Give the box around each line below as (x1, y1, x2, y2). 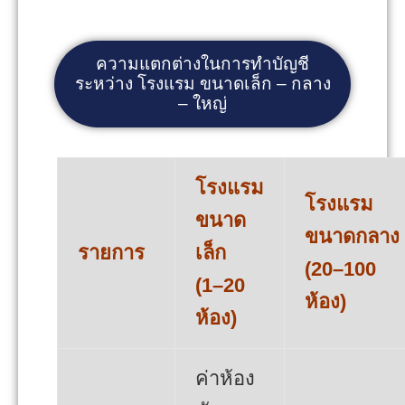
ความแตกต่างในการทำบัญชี (96, 53, 309, 73)
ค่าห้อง (195, 366, 255, 390)
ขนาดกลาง (305, 224, 400, 248)
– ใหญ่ (178, 93, 227, 113)
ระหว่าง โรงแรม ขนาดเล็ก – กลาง (74, 73, 331, 93)
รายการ (78, 240, 145, 264)
